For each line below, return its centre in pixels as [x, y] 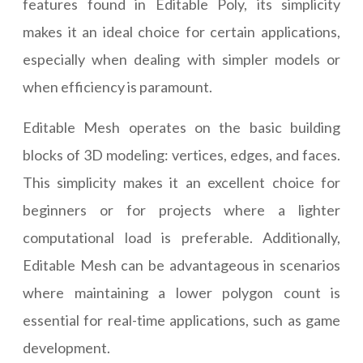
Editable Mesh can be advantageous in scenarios [181, 265]
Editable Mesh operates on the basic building [181, 128]
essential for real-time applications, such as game [181, 320]
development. [66, 348]
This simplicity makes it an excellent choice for [181, 183]
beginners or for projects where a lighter [181, 210]
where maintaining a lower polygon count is [181, 293]
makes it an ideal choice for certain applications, [181, 32]
